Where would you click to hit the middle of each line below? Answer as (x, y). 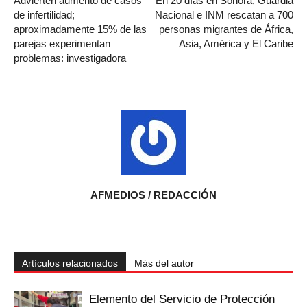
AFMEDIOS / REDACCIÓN (153, 195)
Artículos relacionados (70, 263)
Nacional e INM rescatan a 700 (224, 15)
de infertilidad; (44, 15)
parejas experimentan (62, 44)
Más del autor (164, 263)
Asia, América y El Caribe (236, 44)
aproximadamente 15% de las (80, 29)
